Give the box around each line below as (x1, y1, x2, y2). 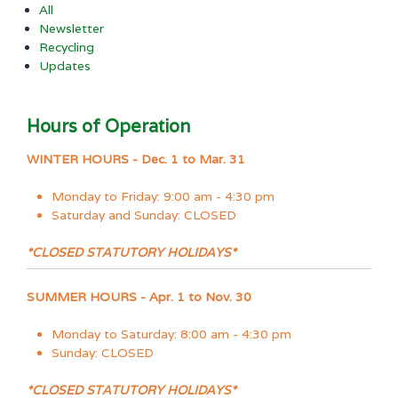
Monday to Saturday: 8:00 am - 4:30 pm (52, 325, 291, 342)
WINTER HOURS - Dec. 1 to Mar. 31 (27, 150, 245, 167)
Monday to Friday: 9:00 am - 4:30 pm (52, 187, 275, 204)
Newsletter (39, 20, 104, 36)
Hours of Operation (27, 114, 190, 138)
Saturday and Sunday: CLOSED (52, 206, 236, 223)
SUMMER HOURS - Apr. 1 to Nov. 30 (27, 288, 251, 305)
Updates (39, 57, 91, 74)
